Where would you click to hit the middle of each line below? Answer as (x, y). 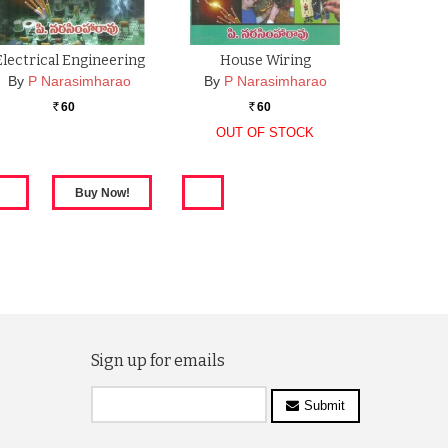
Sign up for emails (158, 360)
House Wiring (265, 61)
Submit (324, 405)
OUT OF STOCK (265, 133)
